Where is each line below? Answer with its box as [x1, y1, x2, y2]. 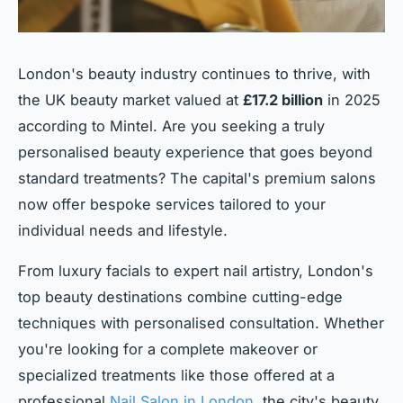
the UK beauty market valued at [18, 90, 243, 109]
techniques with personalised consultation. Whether [18, 313, 384, 332]
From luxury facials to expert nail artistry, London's [18, 261, 373, 280]
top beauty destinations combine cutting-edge [18, 287, 343, 306]
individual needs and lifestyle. [18, 220, 228, 239]
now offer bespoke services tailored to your [18, 194, 326, 213]
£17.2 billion [243, 90, 323, 109]
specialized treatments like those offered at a [18, 365, 335, 384]
